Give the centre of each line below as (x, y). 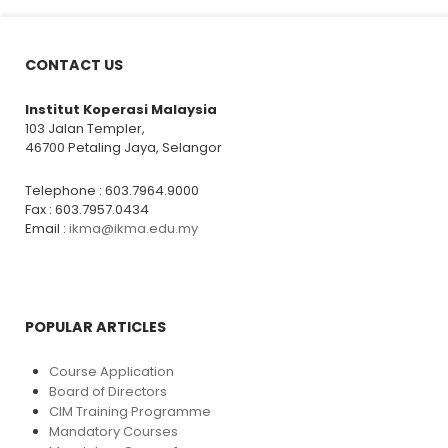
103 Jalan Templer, (85, 128)
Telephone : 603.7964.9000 (112, 190)
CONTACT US (74, 65)
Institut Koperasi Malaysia (121, 109)
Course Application (111, 371)
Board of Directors (108, 391)
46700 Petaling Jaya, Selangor (123, 147)
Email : (47, 228)
